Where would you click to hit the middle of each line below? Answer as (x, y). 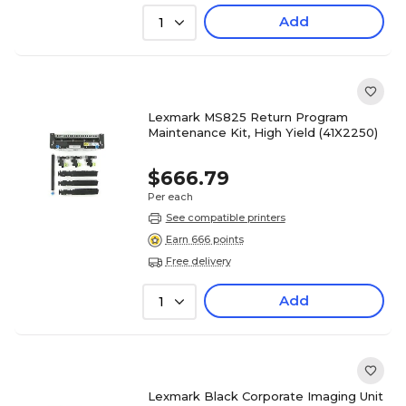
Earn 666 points (204, 240)
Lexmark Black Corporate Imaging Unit (265, 396)
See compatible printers (225, 217)
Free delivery (198, 261)
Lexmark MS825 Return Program (247, 116)
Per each (170, 196)
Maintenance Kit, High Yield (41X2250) (262, 132)
